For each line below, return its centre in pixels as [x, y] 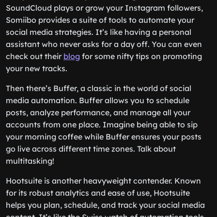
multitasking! [30, 161]
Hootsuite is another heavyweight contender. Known [103, 181]
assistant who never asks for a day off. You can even [104, 44]
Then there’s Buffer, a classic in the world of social [99, 88]
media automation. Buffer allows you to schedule [98, 100]
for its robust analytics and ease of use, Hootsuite [98, 193]
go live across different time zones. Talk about [91, 149]
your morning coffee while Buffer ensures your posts [104, 137]
